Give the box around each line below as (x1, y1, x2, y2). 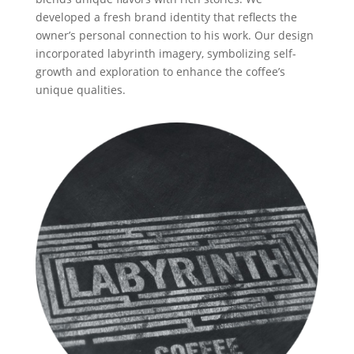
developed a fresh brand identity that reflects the (35, 9, 297, 24)
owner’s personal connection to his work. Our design (35, 28, 314, 43)
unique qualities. (35, 82, 126, 97)
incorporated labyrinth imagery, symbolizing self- (35, 46, 296, 61)
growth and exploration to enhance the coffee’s (35, 64, 285, 79)
